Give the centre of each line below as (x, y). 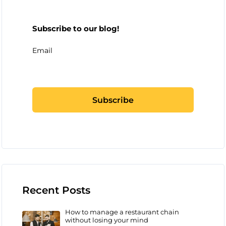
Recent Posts (56, 190)
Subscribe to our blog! (76, 28)
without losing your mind (107, 220)
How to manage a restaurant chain (122, 212)
